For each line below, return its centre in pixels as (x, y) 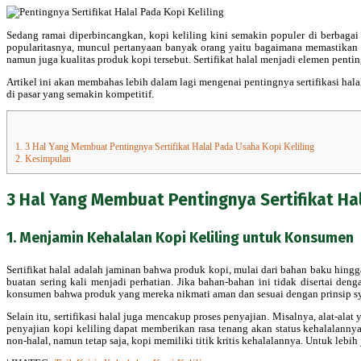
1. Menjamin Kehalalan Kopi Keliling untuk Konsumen (180, 237)
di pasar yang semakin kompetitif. (80, 93)
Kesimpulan (47, 158)
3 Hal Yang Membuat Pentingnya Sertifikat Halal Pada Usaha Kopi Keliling (170, 146)
